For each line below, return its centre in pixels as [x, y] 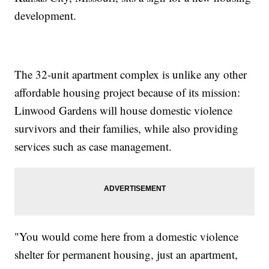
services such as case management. [93, 147]
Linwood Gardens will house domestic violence [124, 110]
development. [46, 16]
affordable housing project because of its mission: [128, 92]
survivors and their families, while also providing [127, 128]
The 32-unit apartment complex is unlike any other [131, 74]
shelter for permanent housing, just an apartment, [126, 255]
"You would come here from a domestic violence [127, 237]
